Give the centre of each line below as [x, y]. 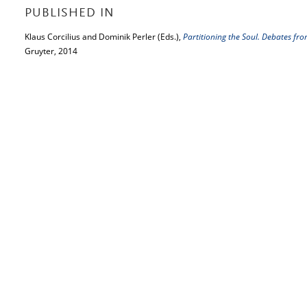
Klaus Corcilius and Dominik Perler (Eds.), [104, 37]
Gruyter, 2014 [51, 51]
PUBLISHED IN [70, 14]
